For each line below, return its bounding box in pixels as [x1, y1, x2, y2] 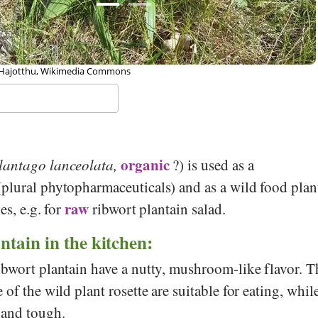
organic [121, 153, 170, 175]
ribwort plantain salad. [89, 198, 226, 219]
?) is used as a [169, 154, 254, 175]
